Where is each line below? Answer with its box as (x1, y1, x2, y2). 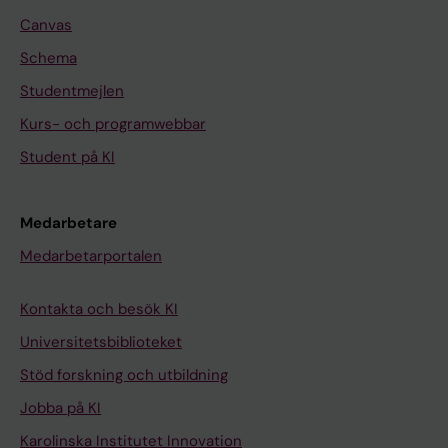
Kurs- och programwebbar (20, 114, 206, 135)
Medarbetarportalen (20, 246, 162, 267)
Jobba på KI (20, 398, 101, 419)
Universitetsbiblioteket (20, 332, 182, 353)
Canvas (20, 15, 72, 36)
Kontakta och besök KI (20, 299, 178, 320)
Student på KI (20, 147, 115, 168)
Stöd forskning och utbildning (20, 365, 228, 386)
